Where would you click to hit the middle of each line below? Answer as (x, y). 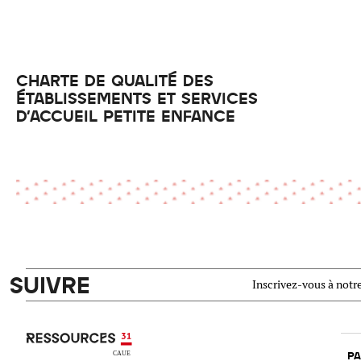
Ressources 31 (50, 341)
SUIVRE (50, 284)
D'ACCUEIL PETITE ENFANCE (126, 115)
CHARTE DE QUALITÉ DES (115, 80)
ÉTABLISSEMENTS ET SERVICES (137, 98)
